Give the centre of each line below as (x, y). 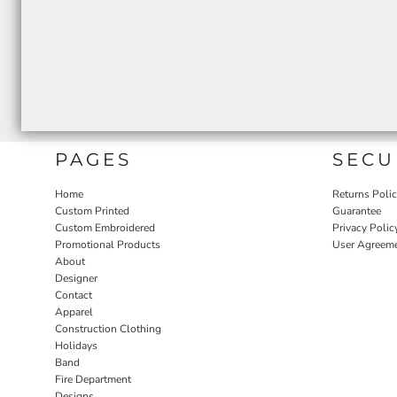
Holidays (76, 346)
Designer (76, 279)
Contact (74, 296)
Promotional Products (108, 245)
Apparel (74, 312)
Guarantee (357, 211)
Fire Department (93, 380)
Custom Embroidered (105, 228)
